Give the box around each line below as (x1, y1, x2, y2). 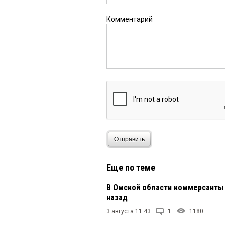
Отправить (114, 135, 145, 143)
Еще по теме (106, 162, 155, 173)
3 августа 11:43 (106, 208, 151, 215)
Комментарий (106, 15, 153, 24)
